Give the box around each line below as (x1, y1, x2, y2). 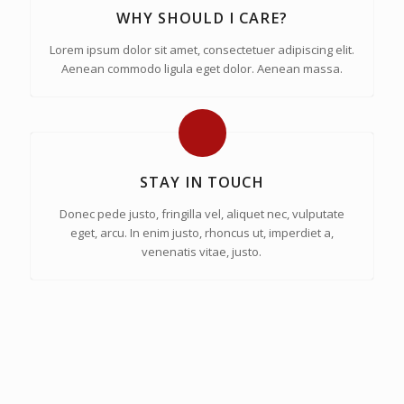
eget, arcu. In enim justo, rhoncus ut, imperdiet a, (69, 225, 334, 242)
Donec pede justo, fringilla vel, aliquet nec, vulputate (59, 206, 344, 223)
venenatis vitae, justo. (142, 243, 262, 261)
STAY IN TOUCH (139, 172, 264, 193)
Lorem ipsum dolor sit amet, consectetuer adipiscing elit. (49, 41, 354, 59)
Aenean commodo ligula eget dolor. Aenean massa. (60, 60, 343, 78)
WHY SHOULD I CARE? (115, 8, 288, 29)
